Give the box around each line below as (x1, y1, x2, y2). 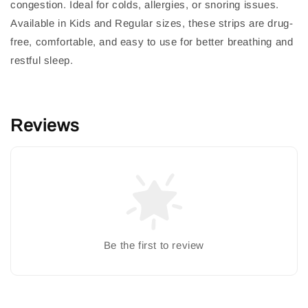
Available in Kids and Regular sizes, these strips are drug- (10, 17, 294, 30)
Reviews (10, 115, 80, 135)
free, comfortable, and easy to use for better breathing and (10, 36, 294, 48)
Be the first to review (103, 239, 205, 252)
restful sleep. (10, 54, 74, 67)
